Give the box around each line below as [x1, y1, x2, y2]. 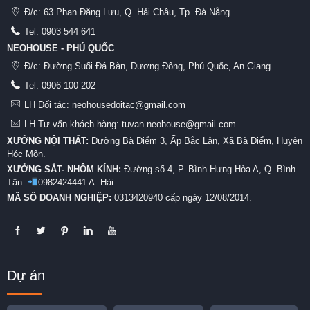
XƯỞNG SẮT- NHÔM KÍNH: [7, 163, 124, 174]
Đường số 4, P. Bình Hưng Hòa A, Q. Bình [124, 163, 295, 174]
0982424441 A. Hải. [37, 176, 116, 188]
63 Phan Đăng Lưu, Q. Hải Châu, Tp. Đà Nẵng [44, 6, 230, 17]
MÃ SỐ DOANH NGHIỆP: [7, 192, 111, 203]
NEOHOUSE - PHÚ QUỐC [7, 42, 114, 53]
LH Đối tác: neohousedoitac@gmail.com [24, 99, 185, 110]
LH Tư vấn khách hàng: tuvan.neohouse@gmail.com [24, 118, 236, 129]
